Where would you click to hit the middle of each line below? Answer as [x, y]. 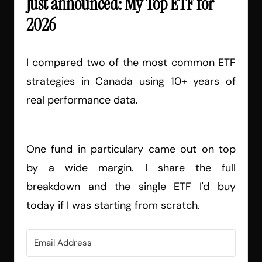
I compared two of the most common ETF [131, 62]
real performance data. [82, 100]
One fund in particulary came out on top [131, 149]
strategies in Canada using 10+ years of [131, 81]
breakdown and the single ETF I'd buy [131, 186]
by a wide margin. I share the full [131, 168]
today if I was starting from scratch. [113, 205]
